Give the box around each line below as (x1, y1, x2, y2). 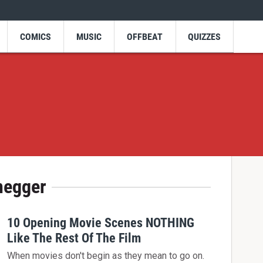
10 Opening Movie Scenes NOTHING (7, 215, 195, 231)
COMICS (19, 31, 51, 42)
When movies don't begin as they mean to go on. (7, 250, 205, 262)
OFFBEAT (127, 31, 163, 42)
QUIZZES (188, 31, 221, 42)
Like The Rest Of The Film (7, 230, 141, 246)
